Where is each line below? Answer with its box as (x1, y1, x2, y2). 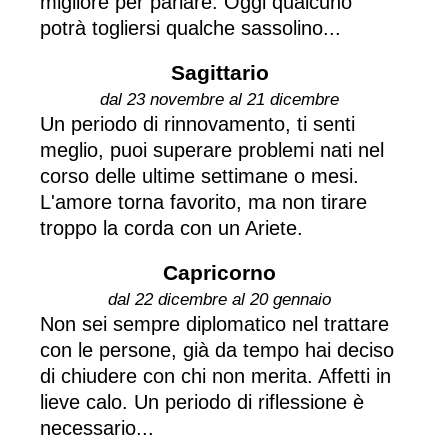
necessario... (40, 416, 154, 439)
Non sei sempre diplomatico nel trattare (40, 312, 389, 335)
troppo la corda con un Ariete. (40, 216, 303, 239)
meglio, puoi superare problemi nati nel (40, 138, 384, 161)
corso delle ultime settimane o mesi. (40, 164, 359, 187)
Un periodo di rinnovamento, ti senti (40, 112, 355, 135)
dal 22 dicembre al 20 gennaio (108, 289, 331, 309)
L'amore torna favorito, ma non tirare (40, 190, 367, 213)
